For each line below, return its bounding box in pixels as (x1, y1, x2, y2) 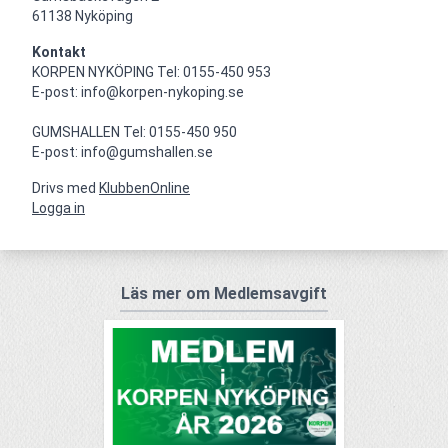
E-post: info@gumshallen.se (32, 143, 213, 160)
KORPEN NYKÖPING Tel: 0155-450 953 (32, 63, 271, 80)
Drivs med (32, 179, 99, 196)
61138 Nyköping (32, 7, 133, 24)
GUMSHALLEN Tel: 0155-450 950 (32, 123, 237, 140)
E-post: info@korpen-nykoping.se (32, 83, 244, 100)
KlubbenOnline (99, 179, 190, 196)
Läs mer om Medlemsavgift (121, 283, 327, 303)
